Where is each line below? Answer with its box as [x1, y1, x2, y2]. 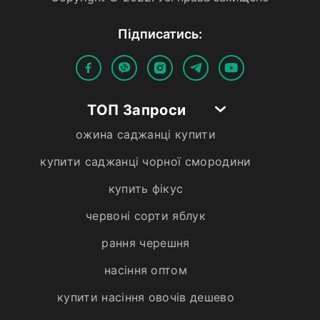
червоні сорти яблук [85, 208, 206, 223]
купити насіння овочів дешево [57, 289, 234, 304]
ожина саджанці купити [76, 126, 216, 141]
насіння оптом [104, 262, 188, 277]
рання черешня [101, 235, 190, 250]
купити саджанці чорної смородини [40, 154, 251, 169]
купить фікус [108, 181, 184, 196]
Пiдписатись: [118, 26, 202, 41]
